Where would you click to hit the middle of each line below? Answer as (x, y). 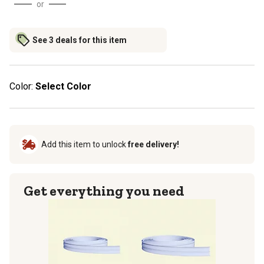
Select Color (63, 86)
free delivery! (154, 144)
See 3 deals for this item (80, 40)
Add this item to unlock (85, 144)
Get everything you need (104, 190)
